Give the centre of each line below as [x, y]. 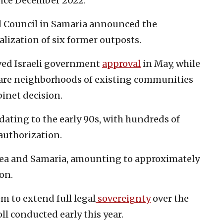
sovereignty [123, 198]
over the [170, 198]
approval [121, 63]
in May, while [170, 63]
